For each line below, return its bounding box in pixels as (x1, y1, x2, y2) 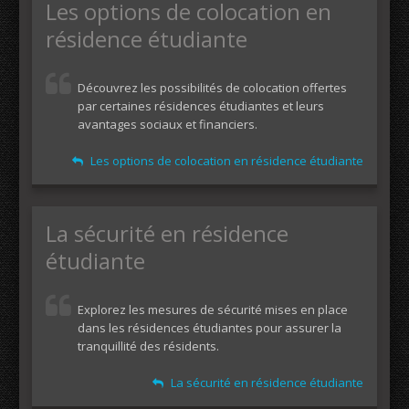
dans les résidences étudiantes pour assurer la (78, 320, 341, 336)
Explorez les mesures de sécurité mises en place (78, 301, 348, 318)
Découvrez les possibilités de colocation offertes (78, 79, 347, 96)
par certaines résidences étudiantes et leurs (78, 98, 324, 114)
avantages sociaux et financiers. (78, 116, 257, 132)
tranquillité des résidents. (78, 338, 219, 354)
